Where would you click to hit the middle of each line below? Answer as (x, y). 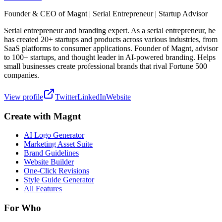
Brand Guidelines (51, 153)
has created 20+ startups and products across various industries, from (111, 39)
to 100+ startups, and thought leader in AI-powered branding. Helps (110, 57)
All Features (43, 189)
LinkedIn (92, 97)
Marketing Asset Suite (58, 144)
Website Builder (49, 162)
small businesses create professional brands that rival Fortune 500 (106, 66)
